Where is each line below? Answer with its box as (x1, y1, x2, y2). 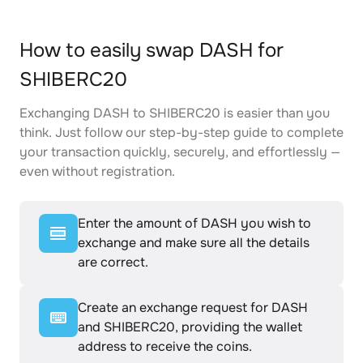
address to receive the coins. (78, 338, 252, 355)
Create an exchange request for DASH (78, 299, 308, 316)
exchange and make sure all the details (78, 234, 310, 251)
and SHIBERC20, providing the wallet (78, 318, 302, 335)
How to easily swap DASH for (19, 38, 284, 62)
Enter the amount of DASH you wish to (78, 215, 311, 232)
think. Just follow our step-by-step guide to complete (19, 124, 344, 141)
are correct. (78, 254, 148, 271)
